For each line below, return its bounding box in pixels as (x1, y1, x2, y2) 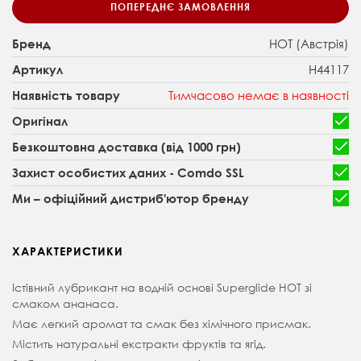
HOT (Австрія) (269, 35, 349, 52)
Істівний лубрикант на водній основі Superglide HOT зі (12, 279, 312, 295)
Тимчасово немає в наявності (168, 86, 349, 103)
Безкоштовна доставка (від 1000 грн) (12, 139, 241, 154)
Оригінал (12, 113, 68, 128)
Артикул (12, 61, 63, 77)
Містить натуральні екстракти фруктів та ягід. (12, 335, 266, 351)
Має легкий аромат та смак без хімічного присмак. (12, 315, 311, 331)
